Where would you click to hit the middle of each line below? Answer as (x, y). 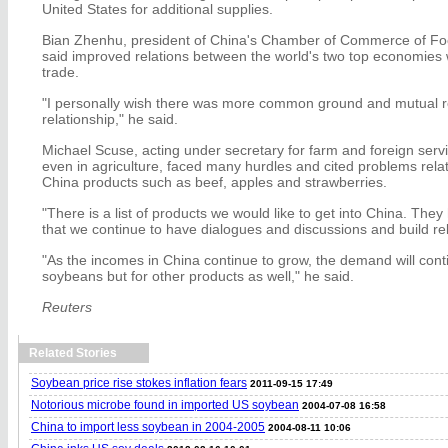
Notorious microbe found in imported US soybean (165, 404)
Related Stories (73, 352)
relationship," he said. (110, 118)
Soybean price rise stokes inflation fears (139, 382)
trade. (60, 71)
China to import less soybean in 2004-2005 (148, 426)
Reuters (67, 306)
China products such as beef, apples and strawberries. (214, 181)
